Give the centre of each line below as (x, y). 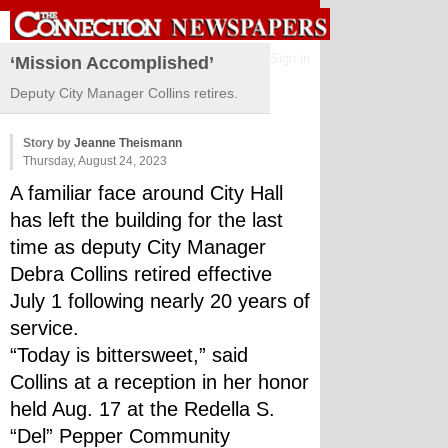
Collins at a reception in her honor (159, 382)
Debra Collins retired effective (141, 274)
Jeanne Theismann (128, 143)
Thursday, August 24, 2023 (95, 161)
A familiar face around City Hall (146, 193)
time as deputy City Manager (138, 247)
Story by (48, 143)
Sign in (290, 58)
